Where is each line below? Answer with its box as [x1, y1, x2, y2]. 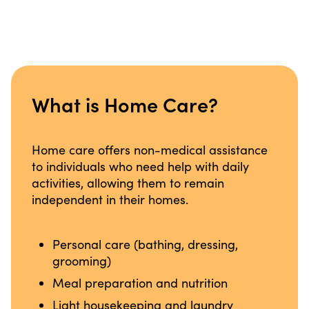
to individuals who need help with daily [32, 157, 250, 175]
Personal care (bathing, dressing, [52, 235, 239, 252]
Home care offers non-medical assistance [32, 141, 268, 158]
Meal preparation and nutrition [52, 274, 228, 291]
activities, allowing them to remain [32, 174, 225, 191]
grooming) [52, 252, 112, 269]
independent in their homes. [32, 190, 189, 208]
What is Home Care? [32, 89, 219, 118]
